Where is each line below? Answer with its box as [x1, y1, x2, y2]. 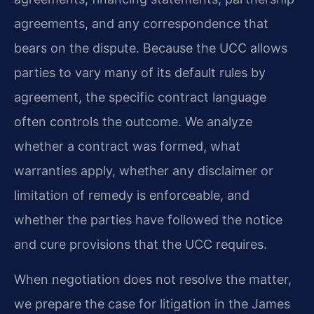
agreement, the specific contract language [14, 90, 266, 105]
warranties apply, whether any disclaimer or [14, 163, 273, 179]
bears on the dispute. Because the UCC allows [14, 41, 287, 56]
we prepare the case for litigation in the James [14, 296, 290, 311]
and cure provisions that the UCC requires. [14, 237, 267, 252]
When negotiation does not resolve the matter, [14, 271, 292, 287]
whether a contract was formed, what [14, 139, 240, 154]
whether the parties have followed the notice [14, 212, 282, 228]
